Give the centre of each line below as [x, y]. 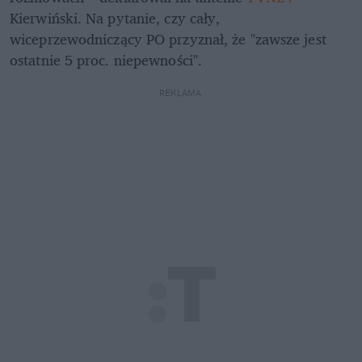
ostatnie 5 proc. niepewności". [106, 59]
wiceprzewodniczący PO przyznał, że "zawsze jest [168, 38]
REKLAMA [181, 93]
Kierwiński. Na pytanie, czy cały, [115, 17]
